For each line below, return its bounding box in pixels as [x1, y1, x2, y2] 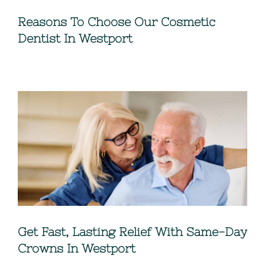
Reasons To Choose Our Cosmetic [18, 15, 215, 29]
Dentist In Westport [18, 31, 132, 46]
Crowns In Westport [18, 241, 135, 256]
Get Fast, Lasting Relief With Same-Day [18, 225, 247, 239]
